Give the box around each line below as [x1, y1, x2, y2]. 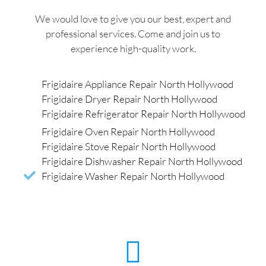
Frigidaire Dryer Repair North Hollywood [42, 92, 217, 105]
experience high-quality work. [70, 42, 196, 55]
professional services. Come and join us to [46, 27, 220, 40]
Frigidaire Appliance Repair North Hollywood [42, 77, 233, 90]
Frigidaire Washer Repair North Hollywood [42, 169, 224, 182]
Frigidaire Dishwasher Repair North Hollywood [42, 154, 242, 167]
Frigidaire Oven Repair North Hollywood [42, 125, 215, 138]
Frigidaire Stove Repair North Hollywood [42, 140, 216, 153]
